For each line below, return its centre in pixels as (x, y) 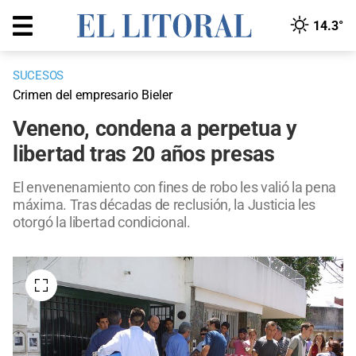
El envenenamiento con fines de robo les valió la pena (175, 188)
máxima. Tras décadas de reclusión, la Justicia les (164, 205)
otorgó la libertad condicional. (102, 222)
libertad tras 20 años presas (144, 155)
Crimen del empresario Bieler (93, 95)
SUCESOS (38, 76)
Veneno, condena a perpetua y (155, 129)
